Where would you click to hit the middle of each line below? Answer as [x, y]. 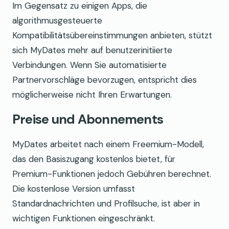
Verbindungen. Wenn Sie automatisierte [89, 65]
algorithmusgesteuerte [57, 20]
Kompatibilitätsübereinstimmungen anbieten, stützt [112, 35]
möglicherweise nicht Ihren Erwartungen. [92, 94]
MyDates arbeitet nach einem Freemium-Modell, [108, 144]
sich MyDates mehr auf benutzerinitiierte [92, 50]
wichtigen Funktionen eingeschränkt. [84, 219]
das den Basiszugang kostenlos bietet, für [94, 159]
